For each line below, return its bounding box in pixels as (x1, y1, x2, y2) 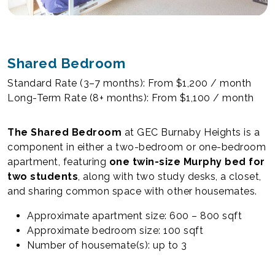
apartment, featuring (7, 155, 109, 168)
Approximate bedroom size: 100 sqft (27, 224, 203, 236)
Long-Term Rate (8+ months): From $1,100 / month (7, 91, 254, 104)
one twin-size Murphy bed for (109, 155, 265, 168)
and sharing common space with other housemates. (7, 185, 257, 197)
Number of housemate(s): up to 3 (27, 239, 187, 251)
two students (7, 170, 78, 182)
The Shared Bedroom (7, 126, 122, 138)
